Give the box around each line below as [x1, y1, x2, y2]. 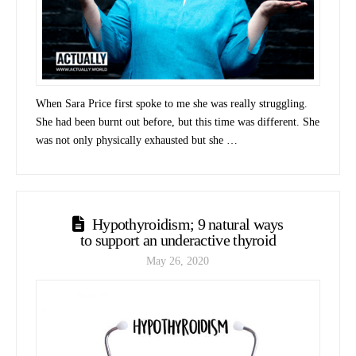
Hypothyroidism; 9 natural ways [91, 215, 284, 233]
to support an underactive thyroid [79, 230, 277, 249]
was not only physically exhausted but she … [36, 133, 238, 146]
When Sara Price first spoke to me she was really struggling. [36, 97, 308, 110]
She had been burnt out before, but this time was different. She [36, 115, 320, 128]
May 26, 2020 [146, 255, 210, 268]
